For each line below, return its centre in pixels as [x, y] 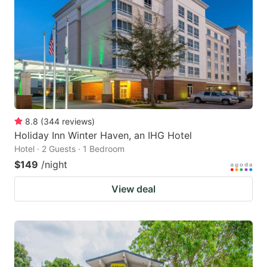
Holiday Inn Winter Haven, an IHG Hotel [103, 136]
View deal [133, 189]
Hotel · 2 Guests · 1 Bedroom [69, 149]
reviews [77, 122]
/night [54, 165]
